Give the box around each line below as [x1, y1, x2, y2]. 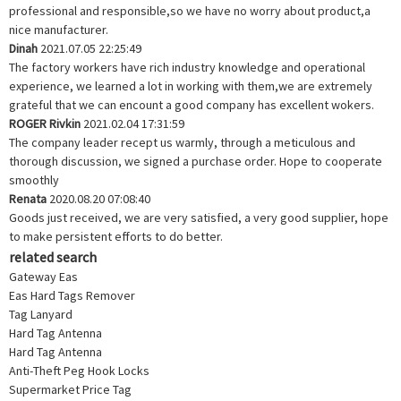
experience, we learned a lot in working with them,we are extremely [9, 77, 372, 94]
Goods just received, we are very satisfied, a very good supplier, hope [9, 209, 388, 226]
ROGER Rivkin [9, 115, 83, 132]
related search [9, 247, 97, 266]
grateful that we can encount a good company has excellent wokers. [9, 96, 374, 113]
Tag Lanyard [9, 305, 73, 322]
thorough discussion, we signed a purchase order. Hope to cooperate [9, 152, 382, 169]
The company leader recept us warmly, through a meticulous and [9, 133, 355, 150]
